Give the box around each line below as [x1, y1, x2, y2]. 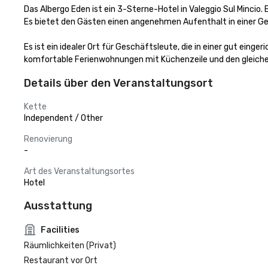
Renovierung [24, 134, 72, 144]
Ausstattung [24, 199, 92, 212]
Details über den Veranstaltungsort [24, 77, 213, 90]
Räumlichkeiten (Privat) [24, 240, 116, 251]
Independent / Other [24, 113, 103, 123]
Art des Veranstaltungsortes [24, 166, 135, 176]
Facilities [41, 224, 80, 235]
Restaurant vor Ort [24, 255, 98, 266]
